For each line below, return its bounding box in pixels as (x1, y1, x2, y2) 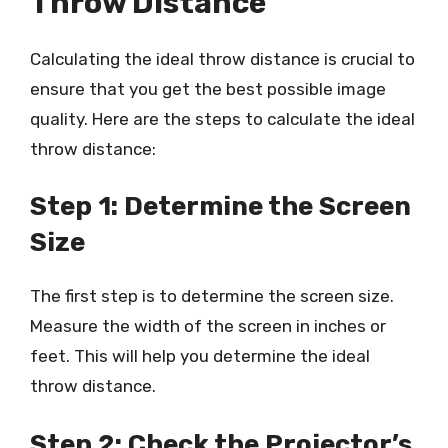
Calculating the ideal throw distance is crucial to (30, 48, 415, 69)
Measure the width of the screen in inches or (30, 316, 386, 336)
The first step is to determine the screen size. (30, 286, 394, 306)
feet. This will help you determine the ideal (30, 346, 370, 366)
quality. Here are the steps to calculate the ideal (30, 108, 415, 129)
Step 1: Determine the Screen (30, 191, 411, 222)
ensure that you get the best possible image (30, 78, 386, 99)
